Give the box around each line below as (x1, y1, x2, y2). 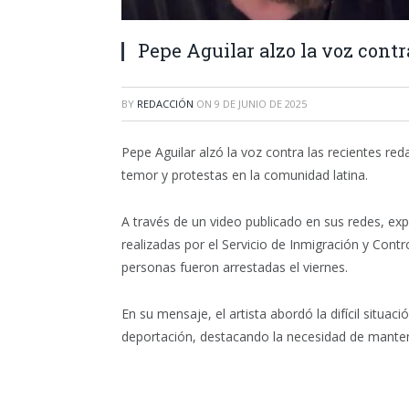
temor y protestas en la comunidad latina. (121, 166, 368, 184)
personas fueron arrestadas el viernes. (121, 257, 348, 276)
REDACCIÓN (137, 97, 194, 110)
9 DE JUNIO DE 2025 (215, 97, 307, 110)
